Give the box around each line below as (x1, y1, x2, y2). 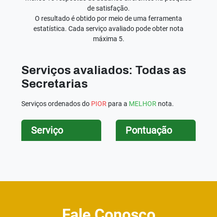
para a (107, 99, 129, 108)
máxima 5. (93, 34, 124, 43)
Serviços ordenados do (21, 99, 91, 108)
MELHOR (129, 99, 156, 108)
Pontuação (125, 124, 172, 136)
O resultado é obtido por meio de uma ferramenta (35, 14, 182, 22)
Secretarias (21, 77, 88, 90)
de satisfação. (87, 4, 130, 12)
